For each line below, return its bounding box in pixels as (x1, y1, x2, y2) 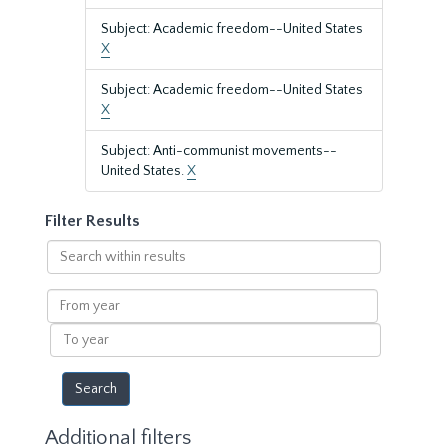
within (45, 261, 87, 277)
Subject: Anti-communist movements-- (101, 143, 337, 159)
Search (45, 241, 90, 257)
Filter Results (45, 212, 140, 230)
